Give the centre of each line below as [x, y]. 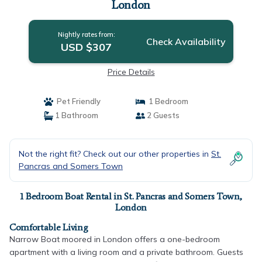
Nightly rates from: [86, 35]
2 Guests [162, 115]
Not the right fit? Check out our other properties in [115, 154]
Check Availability [186, 42]
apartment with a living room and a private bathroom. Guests [126, 252]
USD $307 [87, 47]
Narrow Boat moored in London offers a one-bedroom [115, 239]
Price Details [131, 72]
